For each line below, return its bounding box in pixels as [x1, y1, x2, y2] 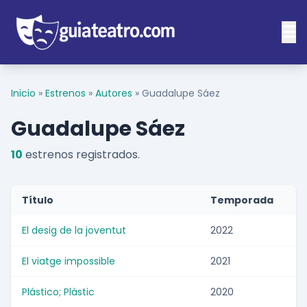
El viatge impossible [22, 254, 115, 269]
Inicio [11, 86, 36, 101]
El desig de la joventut [22, 223, 126, 238]
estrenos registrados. [23, 147, 140, 163]
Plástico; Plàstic [22, 285, 95, 299]
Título [22, 193, 53, 208]
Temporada [210, 193, 273, 208]
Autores [95, 86, 132, 101]
